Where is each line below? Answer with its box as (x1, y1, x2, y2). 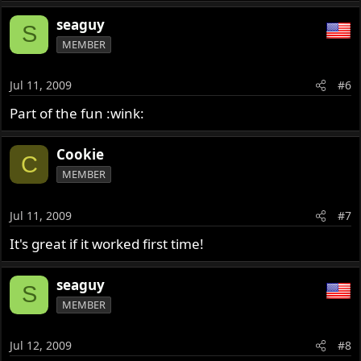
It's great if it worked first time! (10, 234, 205, 253)
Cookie (56, 145, 105, 164)
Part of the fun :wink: (10, 104, 145, 123)
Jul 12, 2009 (10, 338, 73, 354)
